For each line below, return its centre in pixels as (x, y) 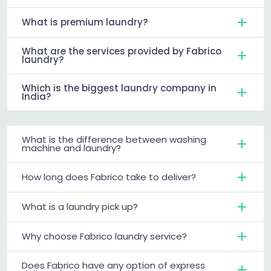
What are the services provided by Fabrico (122, 51)
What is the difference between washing (114, 139)
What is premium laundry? (85, 22)
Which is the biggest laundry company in (119, 88)
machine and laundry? (71, 148)
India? (36, 96)
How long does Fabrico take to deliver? (109, 177)
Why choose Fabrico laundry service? (104, 236)
